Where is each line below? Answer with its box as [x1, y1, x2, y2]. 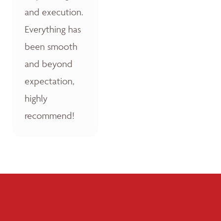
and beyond [25, 58, 73, 70]
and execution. [25, 6, 83, 18]
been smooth [25, 40, 77, 52]
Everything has [25, 23, 81, 35]
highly [25, 92, 47, 104]
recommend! [25, 110, 74, 121]
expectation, [25, 75, 74, 87]
